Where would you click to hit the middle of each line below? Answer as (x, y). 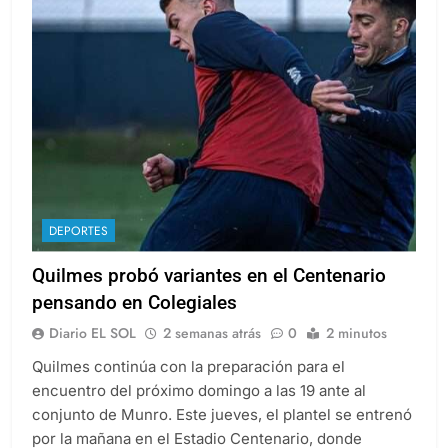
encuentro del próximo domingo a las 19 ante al (199, 390)
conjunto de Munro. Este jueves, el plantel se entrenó (222, 414)
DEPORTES (78, 230)
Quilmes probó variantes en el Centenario (209, 275)
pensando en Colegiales (134, 302)
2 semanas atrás (212, 332)
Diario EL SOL (92, 332)
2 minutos (356, 332)
